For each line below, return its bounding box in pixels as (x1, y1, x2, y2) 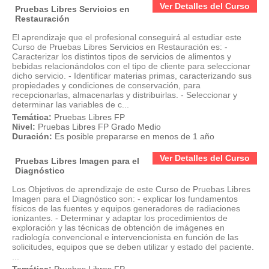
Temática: (12, 112, 52, 122)
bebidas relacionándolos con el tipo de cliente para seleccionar (12, 61, 250, 71)
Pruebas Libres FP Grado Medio (38, 122, 161, 131)
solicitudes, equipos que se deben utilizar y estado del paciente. (12, 242, 254, 252)
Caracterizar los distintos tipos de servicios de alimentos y (12, 52, 231, 61)
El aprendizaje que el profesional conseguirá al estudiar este (12, 32, 241, 42)
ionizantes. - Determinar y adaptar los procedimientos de (12, 213, 228, 223)
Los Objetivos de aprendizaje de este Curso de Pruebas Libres (12, 184, 250, 194)
